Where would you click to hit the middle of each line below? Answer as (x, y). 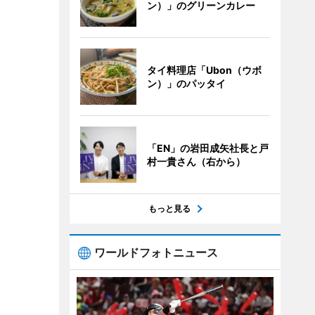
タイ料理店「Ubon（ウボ (204, 70)
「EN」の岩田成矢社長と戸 (207, 148)
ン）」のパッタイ (186, 83)
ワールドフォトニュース (156, 252)
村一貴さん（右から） (196, 161)
